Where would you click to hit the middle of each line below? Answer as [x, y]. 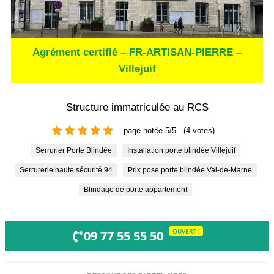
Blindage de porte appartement [138, 190]
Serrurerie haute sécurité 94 [68, 170]
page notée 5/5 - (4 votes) [169, 130]
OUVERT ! [186, 231]
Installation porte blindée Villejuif [182, 151]
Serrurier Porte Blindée [76, 151]
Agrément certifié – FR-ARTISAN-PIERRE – [137, 53]
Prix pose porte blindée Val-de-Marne [192, 170]
